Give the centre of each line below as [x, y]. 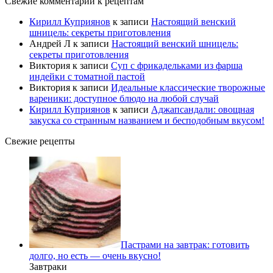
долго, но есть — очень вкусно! [95, 256]
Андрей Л [50, 44]
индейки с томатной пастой [87, 77]
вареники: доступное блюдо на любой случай [124, 99]
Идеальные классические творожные [188, 88]
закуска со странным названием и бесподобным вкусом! [147, 121]
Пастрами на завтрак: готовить [185, 245]
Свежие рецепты [40, 141]
